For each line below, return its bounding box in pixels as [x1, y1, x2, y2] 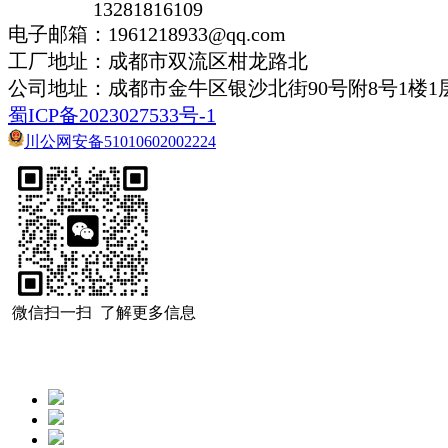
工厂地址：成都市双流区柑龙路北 [8, 50, 308, 73]
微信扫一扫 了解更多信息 [8, 303, 196, 321]
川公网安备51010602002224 [24, 132, 216, 150]
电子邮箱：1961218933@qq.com [8, 23, 286, 46]
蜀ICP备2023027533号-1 [8, 104, 216, 127]
